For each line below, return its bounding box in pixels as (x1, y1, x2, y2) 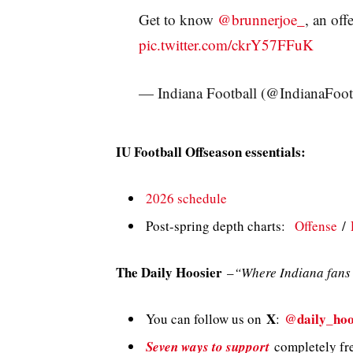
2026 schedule (146, 188, 227, 207)
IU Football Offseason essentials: (116, 142, 306, 162)
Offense (295, 217, 337, 236)
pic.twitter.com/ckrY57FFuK (138, 34, 314, 54)
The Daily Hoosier (116, 262, 222, 282)
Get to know (138, 9, 217, 29)
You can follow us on (146, 309, 266, 328)
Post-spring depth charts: (146, 217, 295, 236)
